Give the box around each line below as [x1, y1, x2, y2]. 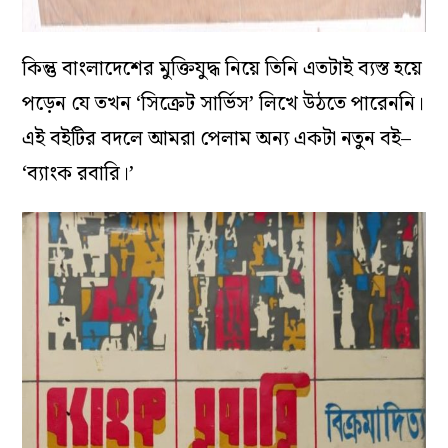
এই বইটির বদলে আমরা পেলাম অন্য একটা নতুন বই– [22, 123, 412, 156]
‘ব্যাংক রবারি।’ [22, 158, 135, 191]
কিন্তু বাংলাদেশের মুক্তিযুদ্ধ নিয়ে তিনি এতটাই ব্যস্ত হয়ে [22, 53, 423, 86]
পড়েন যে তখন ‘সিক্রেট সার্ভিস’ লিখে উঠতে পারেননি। [22, 88, 425, 121]
